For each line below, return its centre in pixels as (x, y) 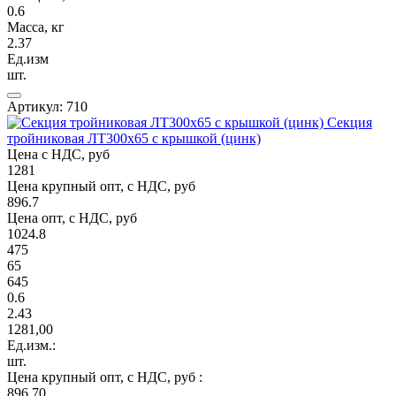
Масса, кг (36, 27)
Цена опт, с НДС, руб (72, 217)
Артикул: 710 (47, 106)
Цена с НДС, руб (58, 154)
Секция (350, 122)
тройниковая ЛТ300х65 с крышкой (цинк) (134, 138)
